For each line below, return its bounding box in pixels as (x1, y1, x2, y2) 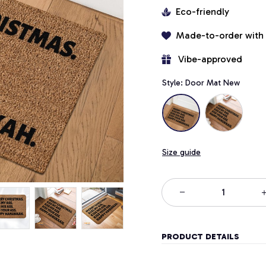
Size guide (162, 147, 201, 157)
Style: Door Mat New (162, 77, 240, 88)
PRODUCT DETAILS (161, 232, 239, 242)
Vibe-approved (178, 53, 242, 65)
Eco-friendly (176, 5, 229, 17)
